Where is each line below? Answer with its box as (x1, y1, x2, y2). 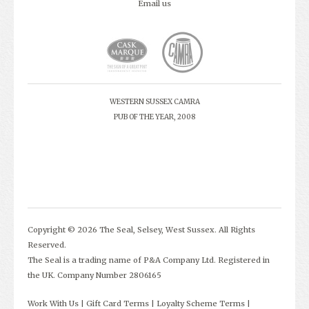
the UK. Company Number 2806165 (28, 270, 161, 280)
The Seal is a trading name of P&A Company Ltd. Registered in (28, 255, 270, 265)
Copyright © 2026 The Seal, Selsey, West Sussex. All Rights (28, 225, 255, 235)
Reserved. (28, 240, 66, 250)
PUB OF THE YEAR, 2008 (114, 112, 195, 121)
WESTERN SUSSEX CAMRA (109, 97, 200, 106)
